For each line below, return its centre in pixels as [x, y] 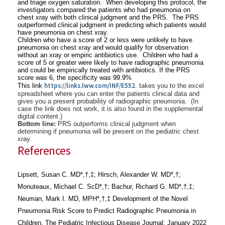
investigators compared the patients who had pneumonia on [104, 10]
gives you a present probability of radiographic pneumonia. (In [108, 101]
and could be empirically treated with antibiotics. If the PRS [104, 70]
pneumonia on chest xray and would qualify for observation [103, 47]
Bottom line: [38, 124]
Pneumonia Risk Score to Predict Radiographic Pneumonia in [107, 211]
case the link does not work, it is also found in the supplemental [110, 109]
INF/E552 [122, 86]
